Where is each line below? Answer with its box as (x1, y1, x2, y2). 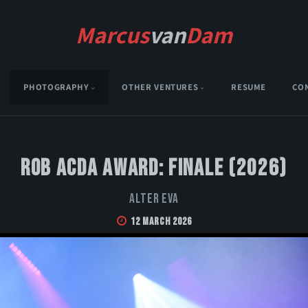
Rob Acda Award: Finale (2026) (20, 154, 288, 183)
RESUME (231, 81, 267, 93)
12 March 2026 (131, 215, 192, 229)
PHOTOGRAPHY (23, 81, 89, 93)
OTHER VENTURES (122, 81, 199, 93)
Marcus (76, 19, 149, 50)
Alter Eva (129, 191, 179, 208)
